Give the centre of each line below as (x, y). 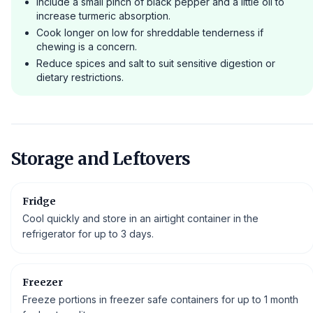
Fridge (39, 201)
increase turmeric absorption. (103, 16)
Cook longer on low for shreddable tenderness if (150, 32)
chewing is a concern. (87, 46)
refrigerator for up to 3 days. (88, 234)
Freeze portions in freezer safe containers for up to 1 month (160, 299)
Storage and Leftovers (101, 159)
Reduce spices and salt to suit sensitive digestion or (156, 63)
